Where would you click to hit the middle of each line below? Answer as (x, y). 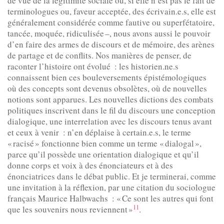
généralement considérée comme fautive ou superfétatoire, (111, 22)
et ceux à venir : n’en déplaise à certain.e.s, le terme (99, 132)
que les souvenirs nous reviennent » (70, 209)
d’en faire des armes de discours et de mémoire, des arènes (111, 44)
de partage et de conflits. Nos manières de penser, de (99, 55)
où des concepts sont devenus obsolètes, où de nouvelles (107, 88)
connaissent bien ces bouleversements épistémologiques (107, 77)
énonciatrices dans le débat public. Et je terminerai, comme (112, 176)
